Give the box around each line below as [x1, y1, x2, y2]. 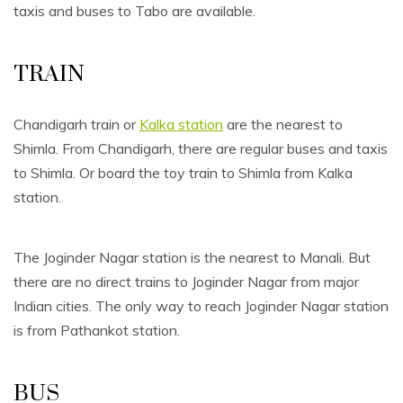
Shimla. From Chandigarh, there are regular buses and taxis [13, 139, 388, 158]
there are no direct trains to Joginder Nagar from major [13, 273, 359, 291]
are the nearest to [223, 115, 343, 134]
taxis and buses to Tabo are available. [13, 2, 255, 21]
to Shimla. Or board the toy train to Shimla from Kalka [13, 164, 353, 183]
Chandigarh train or [13, 115, 139, 134]
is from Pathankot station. [13, 321, 180, 340]
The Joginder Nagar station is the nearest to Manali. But [13, 248, 371, 267]
